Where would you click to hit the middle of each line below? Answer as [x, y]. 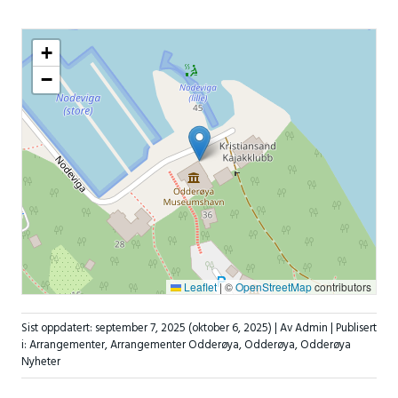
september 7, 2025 [140, 329]
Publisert [356, 329]
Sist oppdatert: [58, 329]
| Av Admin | [305, 329]
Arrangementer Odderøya [174, 346]
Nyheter [40, 362]
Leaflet [199, 286]
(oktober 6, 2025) [230, 329]
